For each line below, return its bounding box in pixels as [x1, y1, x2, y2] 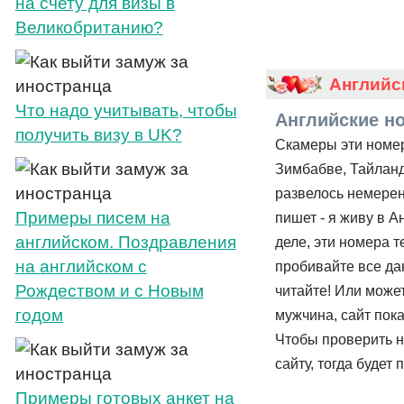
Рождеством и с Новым [14, 281, 204, 300]
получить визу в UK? [14, 125, 182, 144]
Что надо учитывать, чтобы [14, 101, 237, 120]
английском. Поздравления [14, 233, 236, 252]
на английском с [14, 257, 147, 276]
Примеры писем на [14, 208, 170, 227]
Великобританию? [14, 18, 163, 37]
